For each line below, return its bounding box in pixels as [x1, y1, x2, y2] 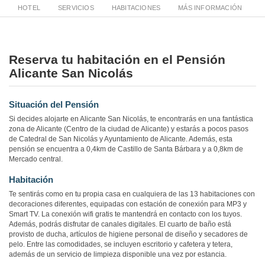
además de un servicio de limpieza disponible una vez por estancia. [9, 250, 227, 259]
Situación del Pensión [9, 99, 99, 110]
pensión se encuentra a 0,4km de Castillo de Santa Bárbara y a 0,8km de [9, 145, 243, 154]
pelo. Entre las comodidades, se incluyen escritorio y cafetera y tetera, [9, 240, 232, 249]
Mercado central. [9, 155, 63, 164]
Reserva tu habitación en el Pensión [9, 53, 225, 67]
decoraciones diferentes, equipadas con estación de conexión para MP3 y [9, 200, 247, 209]
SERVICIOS [58, 4, 94, 12]
